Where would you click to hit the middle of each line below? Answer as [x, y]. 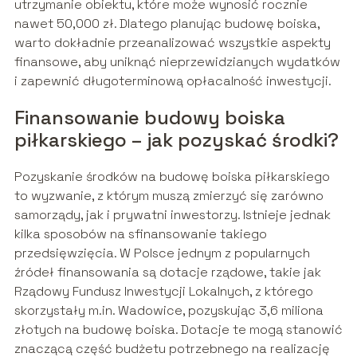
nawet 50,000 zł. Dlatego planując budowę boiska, [167, 24]
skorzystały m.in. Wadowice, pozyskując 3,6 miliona [169, 311]
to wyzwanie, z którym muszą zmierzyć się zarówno [169, 196]
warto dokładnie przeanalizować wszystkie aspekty [172, 43]
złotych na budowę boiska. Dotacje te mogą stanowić [178, 330]
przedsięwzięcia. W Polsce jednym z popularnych [162, 253]
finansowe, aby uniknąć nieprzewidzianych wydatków [177, 62]
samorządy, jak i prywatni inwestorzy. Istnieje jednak [172, 215]
